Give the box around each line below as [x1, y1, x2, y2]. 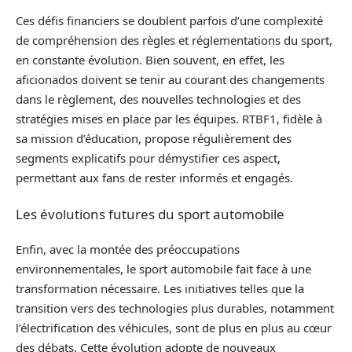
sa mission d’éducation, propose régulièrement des [16, 130, 291, 146]
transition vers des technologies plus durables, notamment [16, 300, 334, 316]
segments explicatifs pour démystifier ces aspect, [16, 150, 280, 166]
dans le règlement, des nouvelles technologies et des [16, 91, 301, 107]
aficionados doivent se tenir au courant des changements [16, 71, 324, 87]
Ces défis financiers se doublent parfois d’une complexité [16, 13, 323, 28]
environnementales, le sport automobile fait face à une [16, 261, 311, 277]
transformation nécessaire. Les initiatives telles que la [16, 280, 304, 296]
